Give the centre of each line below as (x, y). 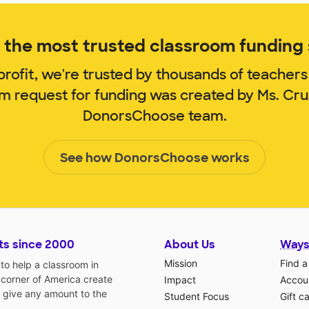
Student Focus (197, 296)
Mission (181, 263)
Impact (180, 279)
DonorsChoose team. (154, 116)
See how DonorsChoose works (154, 158)
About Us (190, 244)
